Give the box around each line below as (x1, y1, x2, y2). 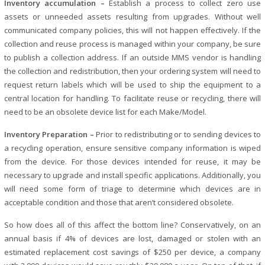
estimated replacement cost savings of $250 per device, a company (4, 247, 261, 257)
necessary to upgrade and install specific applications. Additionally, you (4, 170, 261, 180)
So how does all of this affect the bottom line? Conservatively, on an (4, 219, 261, 230)
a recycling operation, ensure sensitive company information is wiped (4, 143, 261, 153)
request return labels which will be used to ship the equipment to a (4, 79, 261, 90)
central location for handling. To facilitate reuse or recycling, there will (4, 93, 261, 104)
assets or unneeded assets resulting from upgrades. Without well (4, 11, 261, 22)
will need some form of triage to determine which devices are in (4, 183, 261, 194)
